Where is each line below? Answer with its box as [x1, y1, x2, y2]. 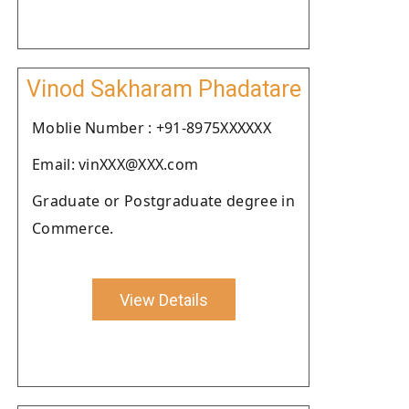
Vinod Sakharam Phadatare [26, 76, 301, 102]
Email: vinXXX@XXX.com [32, 154, 199, 174]
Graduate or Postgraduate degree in [32, 191, 295, 211]
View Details [119, 289, 208, 309]
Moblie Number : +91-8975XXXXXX [32, 118, 271, 138]
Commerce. [32, 218, 114, 238]
